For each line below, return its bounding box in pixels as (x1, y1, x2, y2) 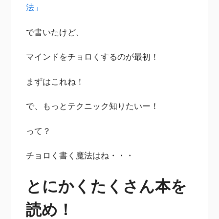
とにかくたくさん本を (26, 175, 187, 196)
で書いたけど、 (26, 26, 85, 38)
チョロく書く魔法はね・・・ (26, 150, 134, 161)
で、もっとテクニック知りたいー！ (26, 100, 159, 112)
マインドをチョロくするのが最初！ (26, 51, 159, 63)
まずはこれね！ (26, 75, 85, 87)
